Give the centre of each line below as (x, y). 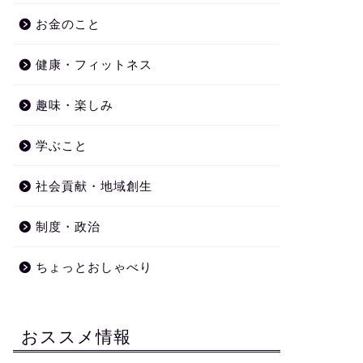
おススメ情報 (76, 336)
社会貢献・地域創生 (94, 186)
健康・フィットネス (94, 64)
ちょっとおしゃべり (94, 267)
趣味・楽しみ (74, 105)
